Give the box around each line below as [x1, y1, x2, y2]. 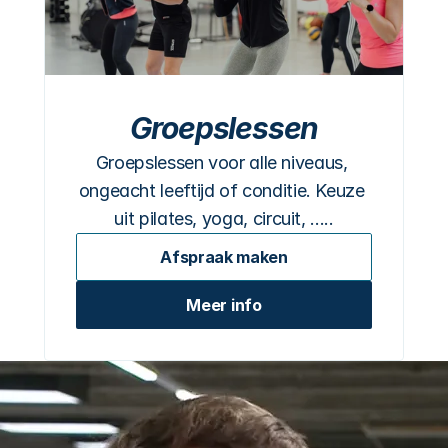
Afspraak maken [160, 247, 288, 267]
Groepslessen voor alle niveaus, [95, 152, 348, 173]
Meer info [186, 295, 262, 315]
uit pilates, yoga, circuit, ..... [114, 208, 334, 229]
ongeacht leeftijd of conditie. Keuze [78, 180, 365, 201]
